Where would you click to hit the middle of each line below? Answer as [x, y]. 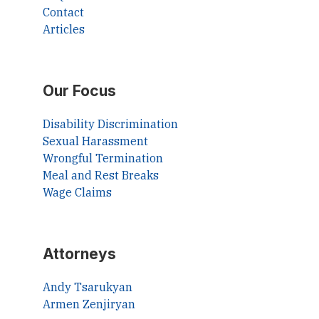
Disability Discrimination [110, 124]
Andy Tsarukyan [88, 287]
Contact [63, 12]
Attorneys [79, 254]
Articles [64, 30]
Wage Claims [77, 193]
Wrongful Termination [103, 158]
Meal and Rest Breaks [101, 176]
